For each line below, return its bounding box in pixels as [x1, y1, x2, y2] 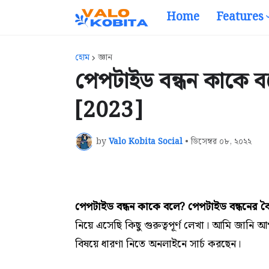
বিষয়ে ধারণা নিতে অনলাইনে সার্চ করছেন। [75, 235, 241, 253]
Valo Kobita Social [109, 134, 183, 148]
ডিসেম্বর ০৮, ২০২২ [191, 134, 252, 148]
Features [216, 8, 264, 26]
